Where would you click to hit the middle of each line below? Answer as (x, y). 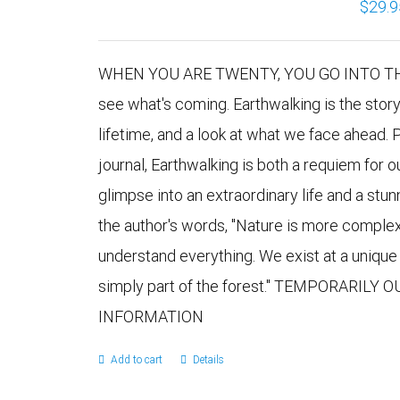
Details (209, 360)
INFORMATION (151, 317)
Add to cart (137, 360)
